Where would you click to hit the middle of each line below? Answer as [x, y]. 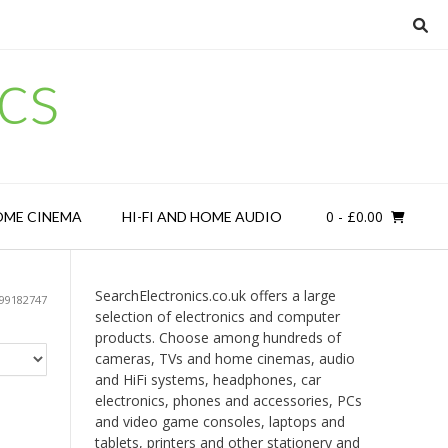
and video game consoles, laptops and [219, 421]
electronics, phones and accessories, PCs [228, 400]
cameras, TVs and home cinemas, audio [224, 358]
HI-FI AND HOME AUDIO [201, 216]
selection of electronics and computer [217, 316]
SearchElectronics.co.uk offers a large [215, 295]
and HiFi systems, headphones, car [207, 379]
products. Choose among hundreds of [217, 337]
